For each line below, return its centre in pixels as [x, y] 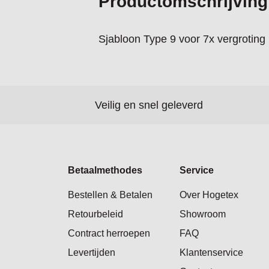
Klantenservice [211, 252]
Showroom [203, 214]
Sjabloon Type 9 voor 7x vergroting [182, 39]
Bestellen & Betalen [110, 195]
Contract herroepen [109, 233]
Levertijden [92, 252]
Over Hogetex [209, 195]
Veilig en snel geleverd [149, 105]
